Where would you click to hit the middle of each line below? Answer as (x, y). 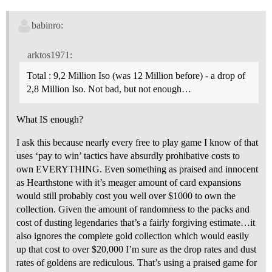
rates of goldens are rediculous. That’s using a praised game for (137, 262)
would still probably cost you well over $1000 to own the (126, 195)
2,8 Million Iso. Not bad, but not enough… (109, 89)
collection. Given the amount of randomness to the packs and (133, 209)
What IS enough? (50, 119)
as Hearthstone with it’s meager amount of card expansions (129, 182)
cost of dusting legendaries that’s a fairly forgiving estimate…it (136, 222)
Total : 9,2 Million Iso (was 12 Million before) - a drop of (136, 75)
